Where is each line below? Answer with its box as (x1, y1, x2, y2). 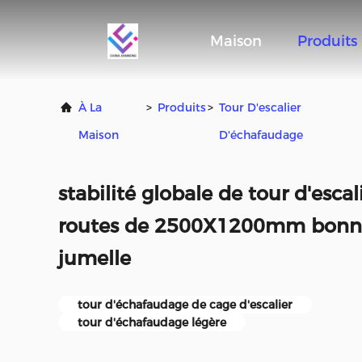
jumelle (58, 246, 131, 270)
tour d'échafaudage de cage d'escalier (78, 297, 293, 312)
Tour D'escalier (219, 100, 302, 115)
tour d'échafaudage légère (78, 315, 226, 330)
